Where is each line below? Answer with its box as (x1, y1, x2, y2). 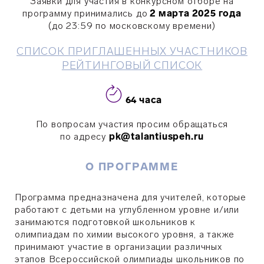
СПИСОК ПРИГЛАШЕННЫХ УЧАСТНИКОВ (16, 45, 247, 58)
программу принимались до (22, 8, 148, 19)
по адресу (60, 131, 106, 142)
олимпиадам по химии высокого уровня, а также (15, 229, 235, 240)
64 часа (125, 94, 163, 105)
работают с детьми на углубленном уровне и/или (15, 204, 239, 215)
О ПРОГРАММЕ (85, 160, 179, 173)
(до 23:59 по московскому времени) (48, 20, 216, 31)
